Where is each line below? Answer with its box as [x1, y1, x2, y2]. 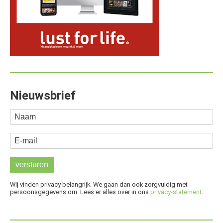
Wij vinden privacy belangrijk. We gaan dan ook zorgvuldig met [10, 181, 188, 189]
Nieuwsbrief [10, 89, 76, 103]
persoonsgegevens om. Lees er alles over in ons [10, 188, 150, 196]
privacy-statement [150, 188, 202, 196]
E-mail [10, 134, 33, 144]
